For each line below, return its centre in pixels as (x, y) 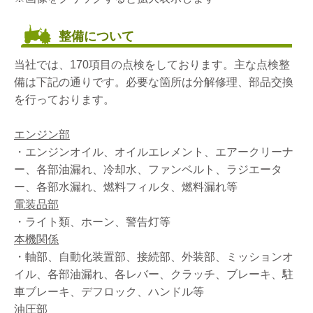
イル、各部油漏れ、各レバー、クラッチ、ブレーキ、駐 (154, 274)
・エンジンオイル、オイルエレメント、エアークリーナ (154, 152)
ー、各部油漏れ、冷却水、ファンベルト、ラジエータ (148, 169)
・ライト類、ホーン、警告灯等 (92, 221)
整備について (96, 36)
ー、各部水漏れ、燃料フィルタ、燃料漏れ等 (126, 187)
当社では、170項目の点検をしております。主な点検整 (152, 64)
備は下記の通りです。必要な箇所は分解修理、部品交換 (154, 82)
